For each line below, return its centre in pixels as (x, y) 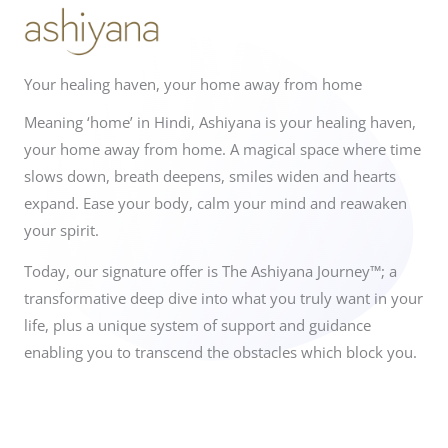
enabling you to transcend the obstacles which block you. (220, 352)
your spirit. (63, 229)
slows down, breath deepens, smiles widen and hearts (210, 175)
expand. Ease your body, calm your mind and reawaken (215, 202)
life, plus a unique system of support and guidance (197, 325)
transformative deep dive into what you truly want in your (223, 298)
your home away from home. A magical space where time (222, 148)
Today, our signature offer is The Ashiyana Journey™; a (210, 271)
